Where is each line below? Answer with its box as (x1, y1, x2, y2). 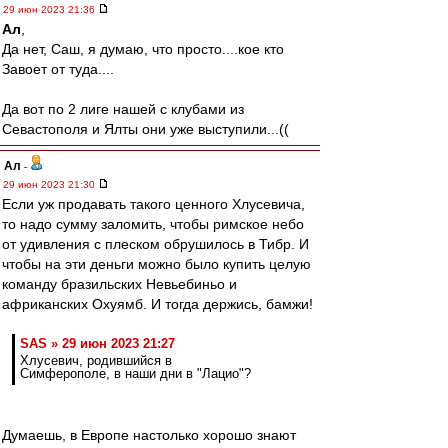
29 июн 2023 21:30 (3, 179, 98, 190)
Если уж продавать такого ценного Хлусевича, (2, 196, 305, 212)
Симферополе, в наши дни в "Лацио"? (20, 366, 251, 381)
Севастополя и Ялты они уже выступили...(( (2, 121, 289, 137)
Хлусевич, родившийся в (20, 353, 172, 368)
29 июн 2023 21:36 (3, 4, 98, 15)
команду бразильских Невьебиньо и (2, 276, 237, 292)
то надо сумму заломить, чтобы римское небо (2, 216, 304, 232)
